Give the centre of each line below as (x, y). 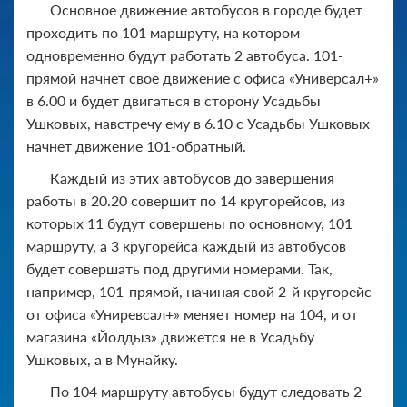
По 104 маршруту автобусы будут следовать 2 (206, 391)
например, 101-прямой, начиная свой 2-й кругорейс (199, 291)
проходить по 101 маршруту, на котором (163, 32)
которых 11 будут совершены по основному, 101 (189, 223)
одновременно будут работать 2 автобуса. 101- (185, 55)
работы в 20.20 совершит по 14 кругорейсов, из (186, 200)
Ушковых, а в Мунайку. (102, 359)
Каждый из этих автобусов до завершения (192, 177)
